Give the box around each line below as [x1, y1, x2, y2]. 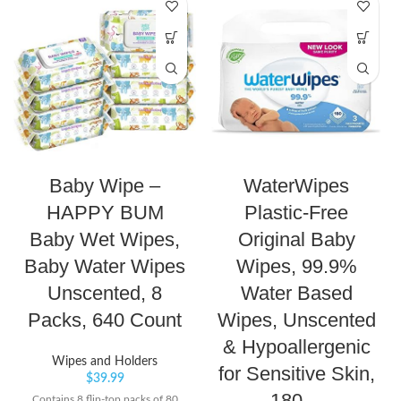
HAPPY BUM [46, 201, 164, 225]
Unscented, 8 [47, 282, 162, 305]
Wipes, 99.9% [235, 255, 357, 278]
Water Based [240, 282, 353, 305]
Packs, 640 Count [28, 309, 182, 332]
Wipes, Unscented [217, 309, 376, 332]
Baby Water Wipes [24, 255, 185, 278]
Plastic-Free [244, 201, 348, 225]
